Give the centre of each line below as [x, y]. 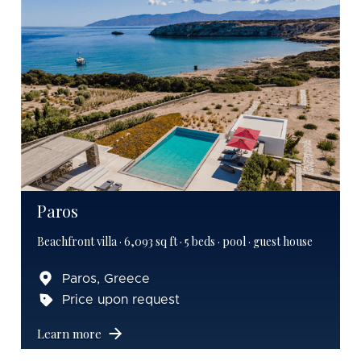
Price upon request [121, 299]
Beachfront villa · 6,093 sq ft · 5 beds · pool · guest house [175, 241]
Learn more [69, 333]
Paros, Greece [106, 278]
